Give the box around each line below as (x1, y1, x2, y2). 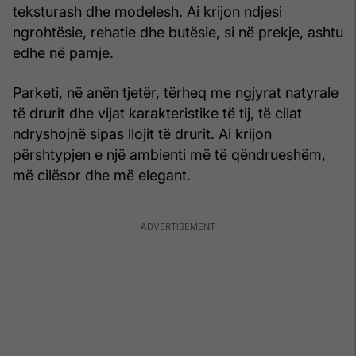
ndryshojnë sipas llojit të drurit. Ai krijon (13, 126, 272, 143)
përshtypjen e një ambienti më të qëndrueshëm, (13, 146, 326, 164)
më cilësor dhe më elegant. (13, 167, 191, 184)
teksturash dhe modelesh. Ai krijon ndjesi (13, 3, 282, 21)
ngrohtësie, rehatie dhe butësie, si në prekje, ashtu (13, 24, 343, 41)
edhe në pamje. (13, 44, 114, 62)
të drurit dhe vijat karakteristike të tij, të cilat (13, 105, 302, 122)
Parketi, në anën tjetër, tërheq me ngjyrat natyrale (13, 84, 339, 102)
